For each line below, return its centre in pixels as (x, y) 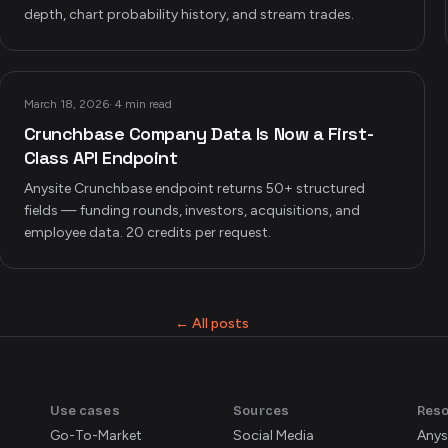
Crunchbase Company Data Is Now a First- (198, 133)
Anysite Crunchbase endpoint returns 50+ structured (194, 188)
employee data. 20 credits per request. (147, 232)
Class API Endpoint (100, 157)
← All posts (212, 323)
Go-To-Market (95, 435)
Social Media (274, 435)
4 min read (143, 104)
